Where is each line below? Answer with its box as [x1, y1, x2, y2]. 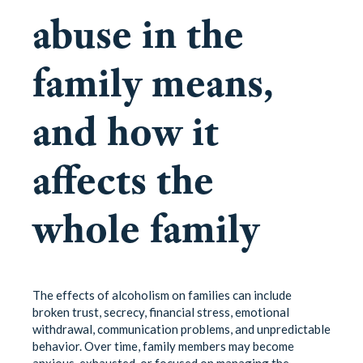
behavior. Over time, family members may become [32, 338, 294, 353]
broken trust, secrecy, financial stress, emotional [32, 304, 289, 319]
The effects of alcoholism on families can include [32, 287, 292, 302]
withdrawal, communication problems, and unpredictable [32, 321, 331, 336]
